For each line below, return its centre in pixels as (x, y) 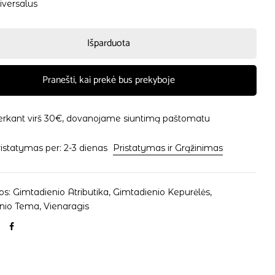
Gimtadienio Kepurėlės (162, 192)
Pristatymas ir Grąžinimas (168, 148)
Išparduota (108, 43)
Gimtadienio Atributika (61, 192)
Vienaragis (67, 206)
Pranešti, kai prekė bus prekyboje (108, 80)
